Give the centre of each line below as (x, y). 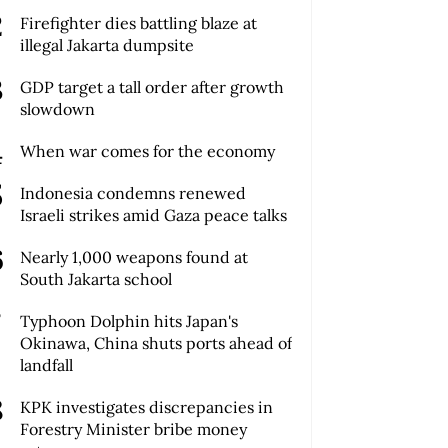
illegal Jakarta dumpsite (107, 45)
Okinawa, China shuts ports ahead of (156, 343)
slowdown (58, 109)
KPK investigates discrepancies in (147, 407)
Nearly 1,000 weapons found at (134, 257)
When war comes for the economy (148, 151)
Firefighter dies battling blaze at (139, 23)
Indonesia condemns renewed (133, 193)
